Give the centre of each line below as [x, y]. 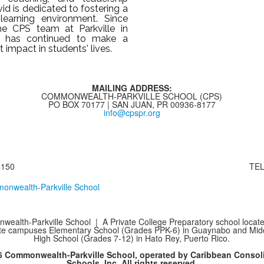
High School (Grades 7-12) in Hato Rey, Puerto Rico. [132, 238]
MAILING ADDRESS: [132, 88]
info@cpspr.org [132, 113]
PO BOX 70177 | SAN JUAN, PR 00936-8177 [132, 104]
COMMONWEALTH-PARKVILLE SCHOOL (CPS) [132, 96]
